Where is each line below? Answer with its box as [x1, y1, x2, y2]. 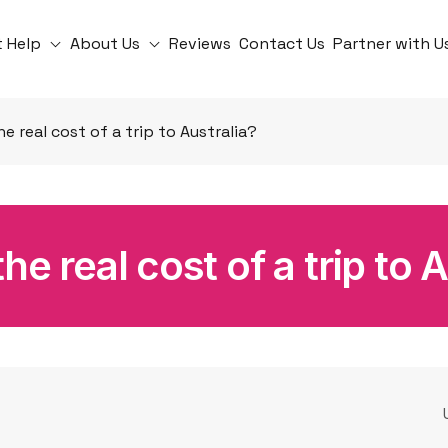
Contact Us [239, 32, 326, 54]
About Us [70, 32, 145, 54]
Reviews [169, 32, 232, 54]
